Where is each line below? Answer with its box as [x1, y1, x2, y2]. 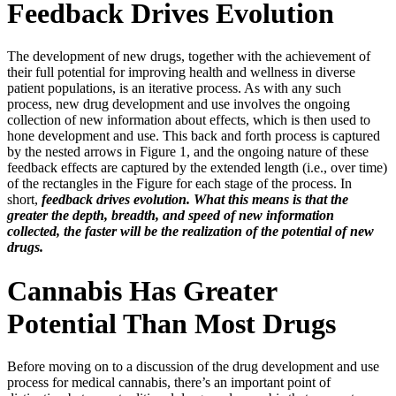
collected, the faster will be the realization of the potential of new [7, 224, 374, 240]
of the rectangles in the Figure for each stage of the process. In [7, 176, 352, 192]
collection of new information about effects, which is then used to [7, 112, 370, 128]
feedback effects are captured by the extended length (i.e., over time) [7, 160, 387, 176]
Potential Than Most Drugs [7, 307, 336, 339]
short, [7, 192, 42, 208]
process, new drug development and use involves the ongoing [7, 96, 350, 112]
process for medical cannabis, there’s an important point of [7, 375, 331, 391]
